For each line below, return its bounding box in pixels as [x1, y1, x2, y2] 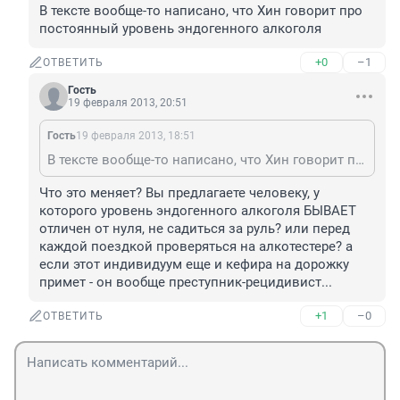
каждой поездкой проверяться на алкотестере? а [39, 238, 353, 255]
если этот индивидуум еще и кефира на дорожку [39, 256, 349, 273]
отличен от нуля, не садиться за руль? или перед [39, 221, 350, 237]
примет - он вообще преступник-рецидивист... [39, 274, 332, 291]
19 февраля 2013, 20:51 [68, 96, 187, 110]
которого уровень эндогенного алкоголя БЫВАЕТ [39, 203, 356, 220]
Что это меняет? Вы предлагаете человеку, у [39, 185, 320, 202]
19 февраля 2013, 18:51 [76, 129, 196, 143]
